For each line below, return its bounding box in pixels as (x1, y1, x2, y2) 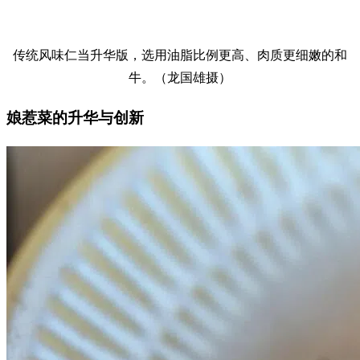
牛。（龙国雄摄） (129, 71, 231, 85)
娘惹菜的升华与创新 (6, 109, 144, 127)
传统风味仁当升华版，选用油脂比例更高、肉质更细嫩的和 (13, 48, 347, 63)
